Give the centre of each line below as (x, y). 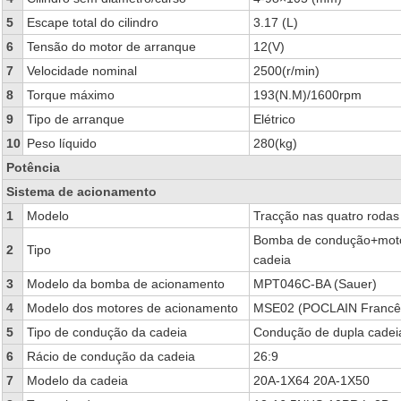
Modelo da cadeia (77, 380)
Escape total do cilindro (92, 22)
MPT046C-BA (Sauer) (315, 284)
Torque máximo (70, 95)
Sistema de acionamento (81, 192)
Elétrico (274, 119)
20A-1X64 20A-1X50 (311, 380)
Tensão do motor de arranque (111, 47)
